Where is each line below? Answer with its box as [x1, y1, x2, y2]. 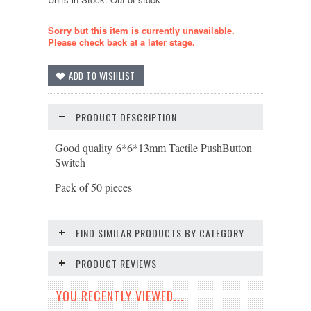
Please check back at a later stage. [48, 35, 195, 49]
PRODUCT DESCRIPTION [76, 110, 177, 124]
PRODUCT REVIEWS [76, 256, 157, 271]
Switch [55, 155, 85, 169]
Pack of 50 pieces [55, 180, 132, 194]
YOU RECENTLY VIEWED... [56, 287, 184, 305]
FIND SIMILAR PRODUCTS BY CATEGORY [76, 226, 244, 240]
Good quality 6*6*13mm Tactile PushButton [55, 140, 252, 155]
